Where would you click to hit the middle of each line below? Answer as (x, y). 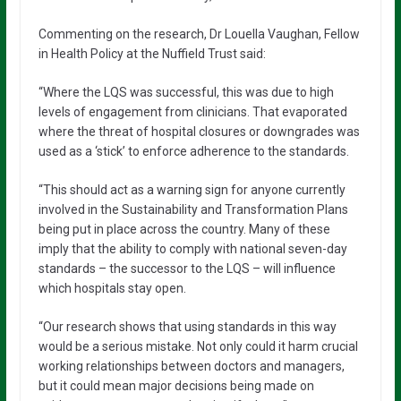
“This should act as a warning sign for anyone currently (192, 190)
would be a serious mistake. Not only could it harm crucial (198, 346)
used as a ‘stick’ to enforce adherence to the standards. (193, 151)
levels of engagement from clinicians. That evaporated (192, 112)
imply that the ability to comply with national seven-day (192, 249)
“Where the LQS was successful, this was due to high (186, 92)
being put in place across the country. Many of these (184, 229)
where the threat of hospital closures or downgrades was (199, 132)
